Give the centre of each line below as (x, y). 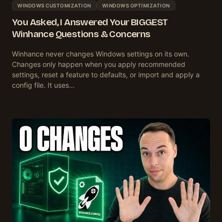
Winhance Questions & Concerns (81, 34)
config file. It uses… (43, 85)
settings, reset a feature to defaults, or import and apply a (106, 74)
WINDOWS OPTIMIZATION (136, 5)
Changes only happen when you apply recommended (99, 64)
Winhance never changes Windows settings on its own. (101, 54)
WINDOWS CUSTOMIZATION (54, 5)
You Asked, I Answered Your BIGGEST (90, 22)
